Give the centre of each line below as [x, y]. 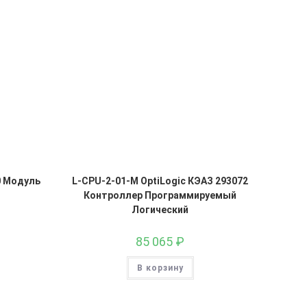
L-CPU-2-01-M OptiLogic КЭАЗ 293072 [160, 181]
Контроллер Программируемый [160, 195]
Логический [160, 209]
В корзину [160, 268]
